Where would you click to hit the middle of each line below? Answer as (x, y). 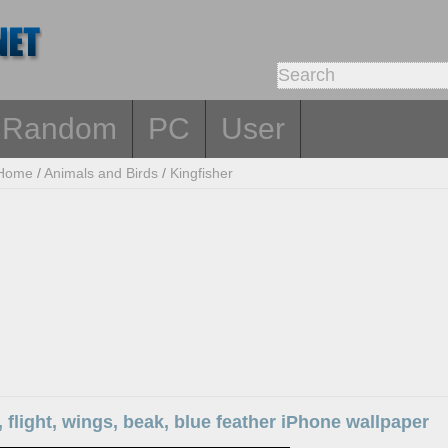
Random (59, 128)
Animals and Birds (101, 173)
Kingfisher (202, 173)
